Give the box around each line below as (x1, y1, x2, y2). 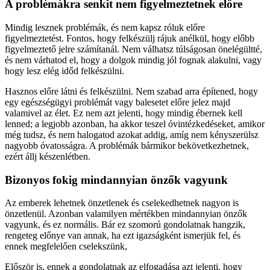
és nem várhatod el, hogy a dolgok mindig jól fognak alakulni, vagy (5, 54, 262, 65)
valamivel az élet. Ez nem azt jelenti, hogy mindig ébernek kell (5, 107, 242, 118)
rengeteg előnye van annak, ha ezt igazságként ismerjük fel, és (5, 230, 240, 241)
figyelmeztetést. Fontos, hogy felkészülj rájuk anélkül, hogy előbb (5, 33, 254, 43)
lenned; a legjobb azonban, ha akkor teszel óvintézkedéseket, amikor (5, 118, 265, 129)
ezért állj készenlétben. (5, 151, 90, 162)
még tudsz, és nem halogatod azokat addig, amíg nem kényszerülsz (5, 129, 259, 140)
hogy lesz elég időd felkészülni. (5, 65, 124, 76)
